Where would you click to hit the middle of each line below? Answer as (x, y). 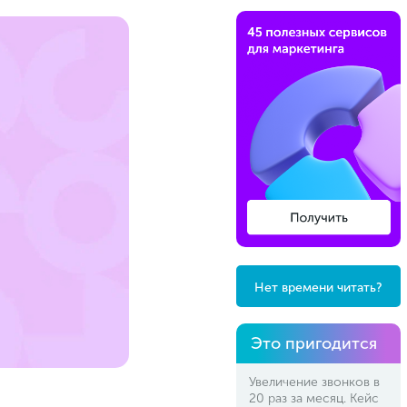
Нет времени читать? (318, 288)
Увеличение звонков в (314, 382)
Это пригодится (313, 343)
